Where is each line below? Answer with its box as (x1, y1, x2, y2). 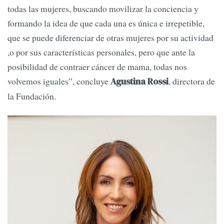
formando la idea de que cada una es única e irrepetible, (7, 16, 204, 29)
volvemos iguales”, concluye (7, 74, 110, 87)
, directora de (168, 74, 215, 87)
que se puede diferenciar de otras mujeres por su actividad (7, 31, 213, 43)
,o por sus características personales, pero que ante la (7, 45, 195, 58)
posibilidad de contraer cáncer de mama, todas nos (7, 60, 187, 72)
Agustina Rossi (110, 75, 168, 87)
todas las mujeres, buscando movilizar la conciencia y (7, 2, 198, 14)
